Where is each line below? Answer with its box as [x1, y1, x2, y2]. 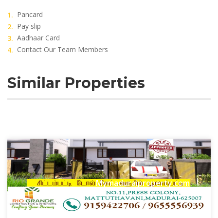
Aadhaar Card [17, 33, 60, 42]
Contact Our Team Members [17, 45, 108, 54]
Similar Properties [7, 74, 145, 92]
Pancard [17, 10, 43, 19]
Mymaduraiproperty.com [95, 177, 190, 188]
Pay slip [17, 21, 41, 31]
